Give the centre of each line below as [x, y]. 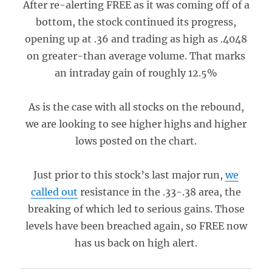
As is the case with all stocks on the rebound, [136, 107]
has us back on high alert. [136, 243]
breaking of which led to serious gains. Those [136, 209]
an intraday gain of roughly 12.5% [136, 73]
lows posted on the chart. [136, 141]
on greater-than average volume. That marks [136, 56]
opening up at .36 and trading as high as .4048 [136, 39]
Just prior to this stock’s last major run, [129, 175]
